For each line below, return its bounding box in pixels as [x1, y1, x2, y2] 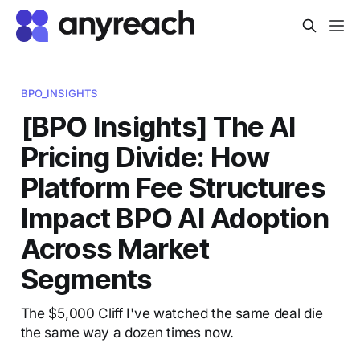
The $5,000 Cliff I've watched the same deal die [20, 304, 323, 321]
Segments [20, 261, 153, 296]
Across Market [20, 231, 209, 265]
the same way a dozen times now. [20, 323, 235, 341]
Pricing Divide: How [20, 139, 270, 174]
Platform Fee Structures [20, 170, 326, 204]
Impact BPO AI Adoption [20, 200, 329, 235]
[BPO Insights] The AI [20, 108, 297, 143]
